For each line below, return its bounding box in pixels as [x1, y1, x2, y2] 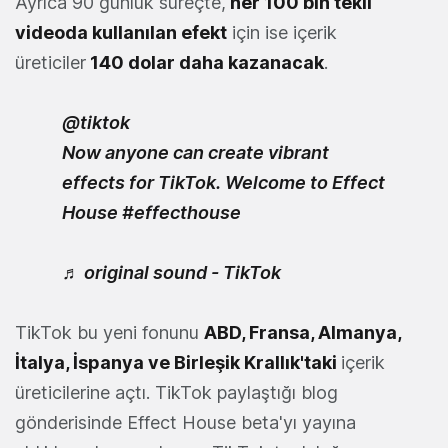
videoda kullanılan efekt [15, 22, 227, 44]
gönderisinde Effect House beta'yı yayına [15, 412, 356, 434]
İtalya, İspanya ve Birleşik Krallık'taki [15, 352, 341, 374]
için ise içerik [227, 22, 337, 44]
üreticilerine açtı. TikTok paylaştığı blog [15, 382, 338, 404]
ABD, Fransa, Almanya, [204, 322, 401, 344]
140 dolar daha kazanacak [86, 52, 324, 74]
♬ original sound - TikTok [62, 262, 281, 284]
